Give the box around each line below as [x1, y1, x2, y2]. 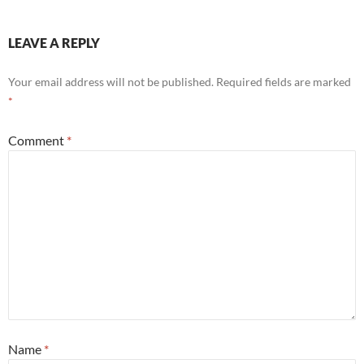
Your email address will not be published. [8, 75, 214, 89]
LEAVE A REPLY [8, 35, 100, 50]
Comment [8, 132, 67, 148]
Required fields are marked [216, 75, 351, 89]
